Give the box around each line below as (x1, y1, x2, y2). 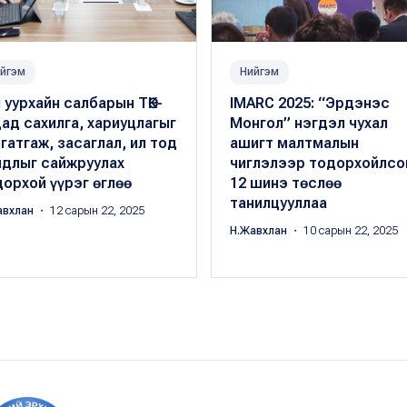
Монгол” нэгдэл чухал (229, 114, 388, 133)
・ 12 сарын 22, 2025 (35, 204, 144, 218)
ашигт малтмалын (229, 134, 359, 153)
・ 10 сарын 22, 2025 (289, 224, 398, 238)
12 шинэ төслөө (229, 174, 342, 193)
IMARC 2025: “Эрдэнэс (229, 94, 390, 113)
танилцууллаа (229, 194, 327, 213)
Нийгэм (239, 65, 279, 79)
